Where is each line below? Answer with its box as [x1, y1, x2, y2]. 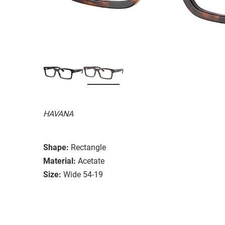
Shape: [43, 142, 69, 152]
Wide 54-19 [63, 169, 103, 179]
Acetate [78, 156, 104, 166]
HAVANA [43, 108, 73, 119]
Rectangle [71, 142, 106, 152]
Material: [43, 156, 76, 166]
